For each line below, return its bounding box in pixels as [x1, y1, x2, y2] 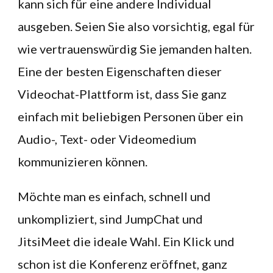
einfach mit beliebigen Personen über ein [18, 109, 243, 124]
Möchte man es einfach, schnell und [18, 189, 211, 204]
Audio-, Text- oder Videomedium [18, 132, 196, 146]
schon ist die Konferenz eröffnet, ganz [18, 257, 227, 271]
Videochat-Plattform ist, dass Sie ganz [18, 87, 227, 101]
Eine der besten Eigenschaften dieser [18, 64, 222, 79]
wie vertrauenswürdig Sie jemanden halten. [18, 41, 252, 56]
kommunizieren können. [18, 154, 147, 169]
